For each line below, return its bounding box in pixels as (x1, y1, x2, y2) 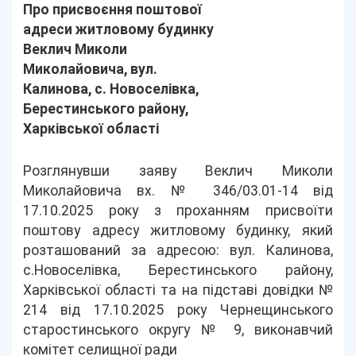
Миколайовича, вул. (23, 61, 158, 77)
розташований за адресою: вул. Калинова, (23, 242, 333, 258)
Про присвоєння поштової (23, 2, 203, 17)
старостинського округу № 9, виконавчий (23, 322, 333, 338)
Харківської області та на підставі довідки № (23, 282, 333, 298)
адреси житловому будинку (23, 21, 215, 37)
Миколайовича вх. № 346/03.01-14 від (23, 183, 333, 199)
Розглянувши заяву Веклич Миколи (23, 163, 333, 179)
